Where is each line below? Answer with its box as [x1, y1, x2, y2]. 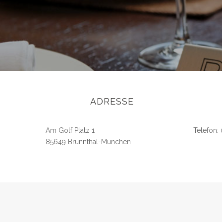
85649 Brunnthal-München [46, 138, 131, 146]
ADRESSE [90, 96, 134, 107]
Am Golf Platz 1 [46, 126, 95, 134]
